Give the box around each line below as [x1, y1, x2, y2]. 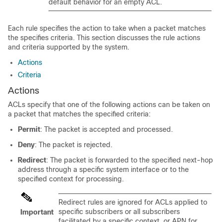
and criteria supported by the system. [8, 43, 129, 51]
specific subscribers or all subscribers [58, 208, 180, 216]
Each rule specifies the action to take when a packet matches [8, 24, 206, 32]
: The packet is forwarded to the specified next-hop [46, 156, 213, 164]
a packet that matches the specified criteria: [8, 110, 151, 118]
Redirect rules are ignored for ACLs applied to [58, 198, 207, 206]
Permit [18, 125, 40, 133]
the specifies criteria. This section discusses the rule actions [8, 34, 200, 42]
